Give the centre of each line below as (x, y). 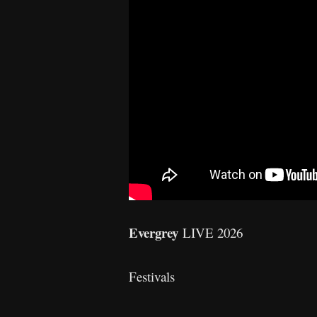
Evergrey (154, 233)
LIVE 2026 (211, 233)
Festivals (152, 277)
